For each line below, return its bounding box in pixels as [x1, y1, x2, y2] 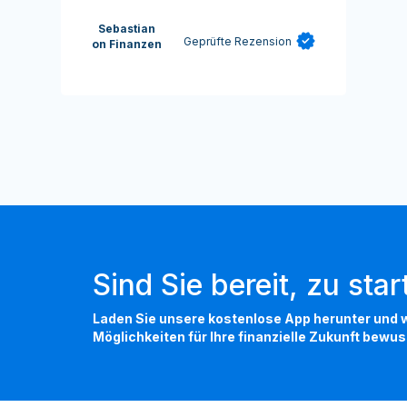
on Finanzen [92, 37, 163, 52]
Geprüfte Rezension [183, 34, 292, 48]
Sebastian [98, 22, 156, 36]
